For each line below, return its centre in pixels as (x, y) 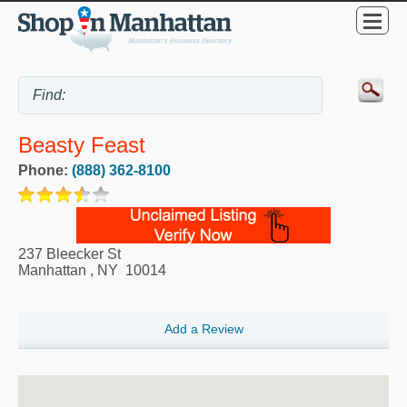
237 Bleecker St (69, 254)
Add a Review (203, 329)
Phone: (45, 171)
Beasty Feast (82, 145)
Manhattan (52, 271)
